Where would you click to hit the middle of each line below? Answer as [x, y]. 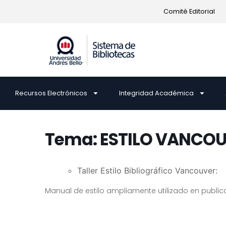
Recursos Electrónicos [51, 93]
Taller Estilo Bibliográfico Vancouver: [147, 170]
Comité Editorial [189, 11]
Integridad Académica [156, 93]
